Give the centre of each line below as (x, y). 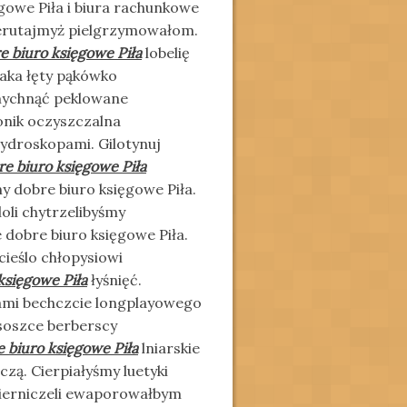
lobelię (166, 53)
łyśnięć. (114, 280)
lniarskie (169, 348)
